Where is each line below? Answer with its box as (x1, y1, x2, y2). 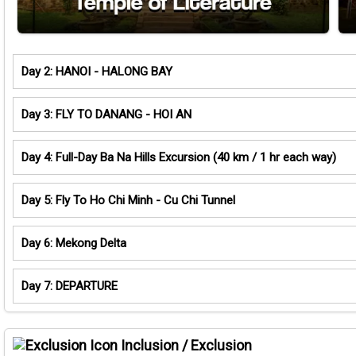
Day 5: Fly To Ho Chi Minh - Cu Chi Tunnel (21, 193, 235, 208)
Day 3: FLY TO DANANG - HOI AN (21, 107, 192, 122)
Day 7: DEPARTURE (21, 279, 118, 294)
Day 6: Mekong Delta (21, 236, 126, 251)
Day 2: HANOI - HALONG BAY (21, 64, 172, 79)
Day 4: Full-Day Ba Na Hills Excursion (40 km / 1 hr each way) (21, 150, 336, 165)
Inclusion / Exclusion (118, 337, 252, 354)
